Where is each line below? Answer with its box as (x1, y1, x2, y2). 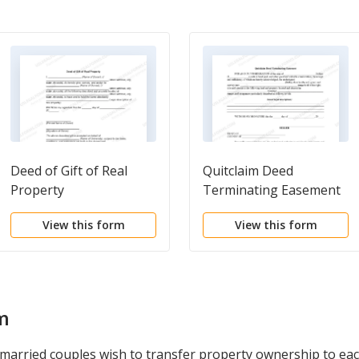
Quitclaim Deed (203, 161, 293, 179)
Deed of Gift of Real (10, 161, 127, 179)
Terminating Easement (203, 180, 341, 199)
